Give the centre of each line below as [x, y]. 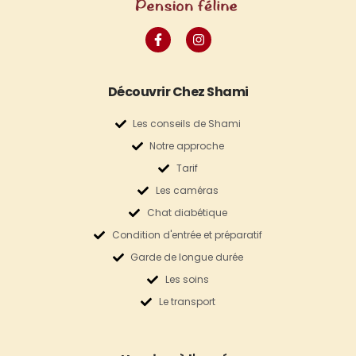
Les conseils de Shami [187, 123]
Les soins [187, 279]
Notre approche [187, 145]
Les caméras [187, 190]
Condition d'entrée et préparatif [187, 234]
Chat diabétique [187, 212]
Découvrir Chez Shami [178, 91]
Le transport [187, 301]
